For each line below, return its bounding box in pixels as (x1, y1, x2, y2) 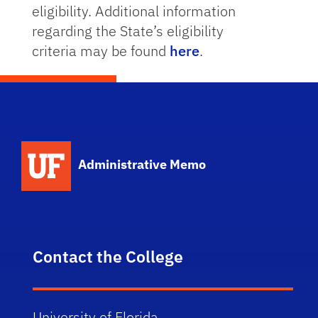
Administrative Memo (78, 156, 207, 172)
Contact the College (33, 246, 184, 267)
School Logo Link (77, 140, 177, 156)
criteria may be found (31, 41, 170, 60)
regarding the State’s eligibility (31, 21, 224, 40)
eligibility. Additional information (31, 1, 236, 21)
